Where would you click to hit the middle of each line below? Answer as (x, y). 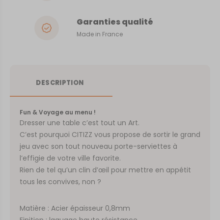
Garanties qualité (115, 22)
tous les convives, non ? (60, 181)
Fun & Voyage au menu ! (58, 112)
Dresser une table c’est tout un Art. (80, 123)
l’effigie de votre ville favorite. (70, 158)
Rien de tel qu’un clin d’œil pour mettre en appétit (105, 170)
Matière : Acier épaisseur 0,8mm (75, 208)
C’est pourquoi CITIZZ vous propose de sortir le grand (110, 134)
